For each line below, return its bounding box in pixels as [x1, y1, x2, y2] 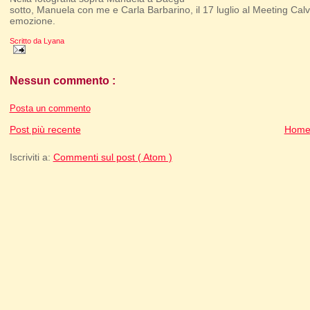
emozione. [9, 15, 55, 27]
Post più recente [9, 124, 81, 136]
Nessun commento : [9, 75, 116, 87]
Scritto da [9, 36, 44, 45]
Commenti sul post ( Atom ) [53, 151, 172, 163]
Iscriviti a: [9, 151, 53, 163]
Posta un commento [9, 104, 91, 114]
